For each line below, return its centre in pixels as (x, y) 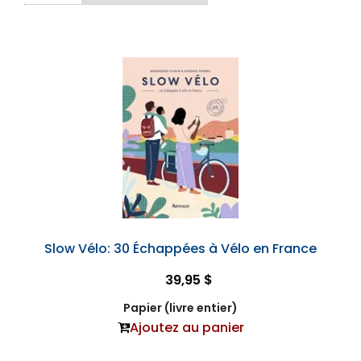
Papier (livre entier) (180, 308)
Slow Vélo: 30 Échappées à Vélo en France (180, 249)
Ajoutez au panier (187, 328)
